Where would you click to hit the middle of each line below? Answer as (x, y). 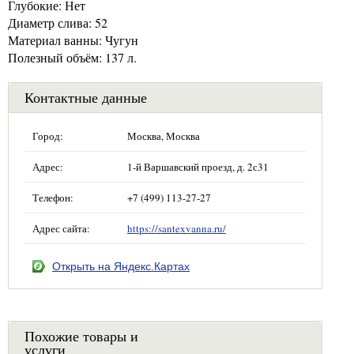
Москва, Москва (164, 136)
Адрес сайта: (61, 228)
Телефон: (53, 197)
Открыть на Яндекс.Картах (121, 266)
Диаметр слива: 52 (58, 22)
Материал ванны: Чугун (73, 40)
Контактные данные (86, 97)
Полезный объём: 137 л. (72, 57)
